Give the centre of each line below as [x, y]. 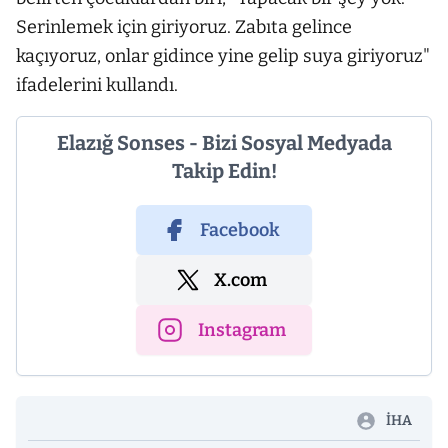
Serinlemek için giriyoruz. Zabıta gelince [184, 27]
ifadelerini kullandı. [97, 85]
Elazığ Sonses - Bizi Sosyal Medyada [224, 143]
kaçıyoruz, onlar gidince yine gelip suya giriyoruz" [223, 56]
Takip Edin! [224, 171]
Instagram [242, 330]
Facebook [240, 230]
